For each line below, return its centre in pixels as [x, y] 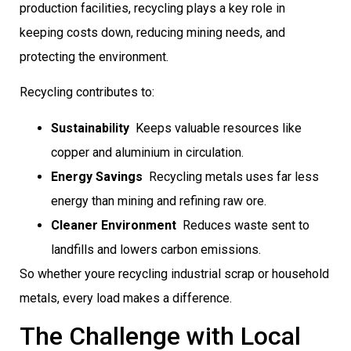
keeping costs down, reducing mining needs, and [152, 32]
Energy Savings [97, 176]
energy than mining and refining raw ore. [159, 201]
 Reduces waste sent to [243, 225]
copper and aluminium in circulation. [147, 152]
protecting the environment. [94, 56]
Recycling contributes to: [87, 92]
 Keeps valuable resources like [215, 128]
